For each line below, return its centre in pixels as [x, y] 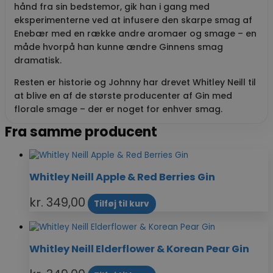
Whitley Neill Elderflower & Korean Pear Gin [139, 249]
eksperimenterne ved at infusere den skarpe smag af [133, 20]
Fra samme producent [81, 132]
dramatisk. [38, 60]
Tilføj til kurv [122, 204]
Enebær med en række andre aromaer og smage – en [135, 33]
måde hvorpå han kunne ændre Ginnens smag [119, 47]
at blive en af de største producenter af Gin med [123, 95]
